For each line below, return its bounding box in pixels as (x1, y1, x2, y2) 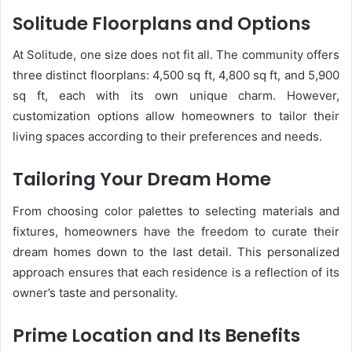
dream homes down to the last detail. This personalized (13, 244, 339, 259)
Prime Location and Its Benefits (13, 322, 300, 348)
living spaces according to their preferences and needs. (13, 129, 322, 144)
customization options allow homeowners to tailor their (13, 108, 339, 123)
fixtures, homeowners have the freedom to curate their (13, 223, 339, 239)
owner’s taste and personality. (13, 284, 178, 300)
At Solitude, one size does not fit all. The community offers (13, 47, 339, 62)
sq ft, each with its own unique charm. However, (13, 88, 339, 103)
